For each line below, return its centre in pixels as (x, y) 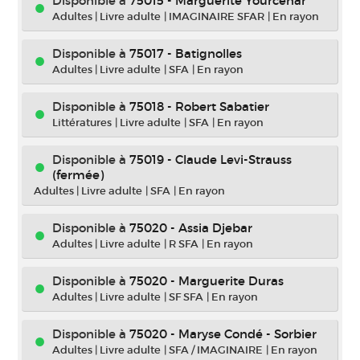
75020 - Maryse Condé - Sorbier (223, 334)
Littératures (82, 123)
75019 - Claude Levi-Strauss (211, 160)
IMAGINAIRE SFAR (217, 16)
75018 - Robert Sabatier (199, 106)
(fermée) (78, 175)
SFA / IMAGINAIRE (216, 350)
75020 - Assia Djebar (191, 228)
